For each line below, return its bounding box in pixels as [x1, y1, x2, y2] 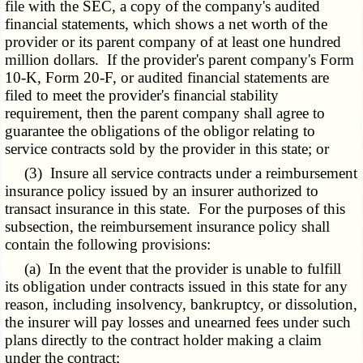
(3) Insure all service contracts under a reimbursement [5, 164, 358, 182]
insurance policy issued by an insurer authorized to [5, 182, 319, 200]
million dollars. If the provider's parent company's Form [5, 51, 355, 69]
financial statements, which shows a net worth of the [5, 15, 328, 33]
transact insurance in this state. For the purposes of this [5, 200, 346, 218]
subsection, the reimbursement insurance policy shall [5, 218, 331, 236]
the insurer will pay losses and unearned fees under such [5, 314, 352, 331]
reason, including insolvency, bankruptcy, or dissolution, [5, 296, 358, 314]
